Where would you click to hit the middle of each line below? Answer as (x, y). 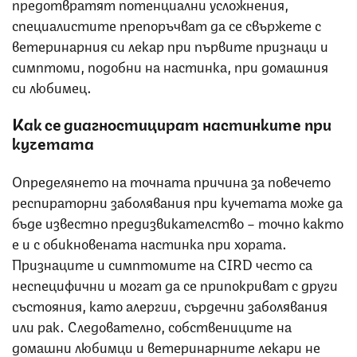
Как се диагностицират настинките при (172, 124)
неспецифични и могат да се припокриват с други (175, 284)
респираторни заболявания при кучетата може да (177, 201)
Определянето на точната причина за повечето (171, 180)
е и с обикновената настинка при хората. (149, 243)
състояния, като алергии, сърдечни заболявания (170, 305)
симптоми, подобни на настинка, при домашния (170, 66)
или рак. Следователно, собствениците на (152, 326)
